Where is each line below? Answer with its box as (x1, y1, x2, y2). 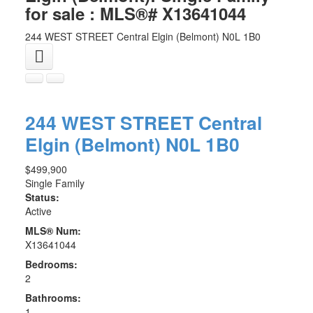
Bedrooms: (24, 256, 78, 271)
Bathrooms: (24, 290, 81, 305)
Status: (24, 189, 59, 204)
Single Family (24, 175, 85, 190)
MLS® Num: (24, 223, 81, 238)
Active (24, 203, 52, 218)
